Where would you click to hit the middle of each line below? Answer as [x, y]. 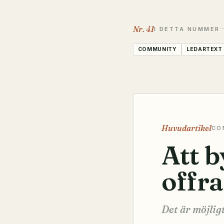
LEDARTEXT [204, 49]
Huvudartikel [186, 128]
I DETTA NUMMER [187, 29]
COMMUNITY [157, 49]
